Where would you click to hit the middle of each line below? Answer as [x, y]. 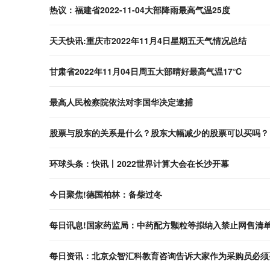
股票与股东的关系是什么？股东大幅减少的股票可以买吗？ [159, 132]
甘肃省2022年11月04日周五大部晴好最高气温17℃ [146, 71]
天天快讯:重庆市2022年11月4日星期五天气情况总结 [148, 40]
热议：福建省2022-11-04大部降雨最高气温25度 [140, 9]
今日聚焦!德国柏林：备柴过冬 [106, 194]
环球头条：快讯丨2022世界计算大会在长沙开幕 [139, 163]
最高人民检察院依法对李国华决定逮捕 [121, 102]
